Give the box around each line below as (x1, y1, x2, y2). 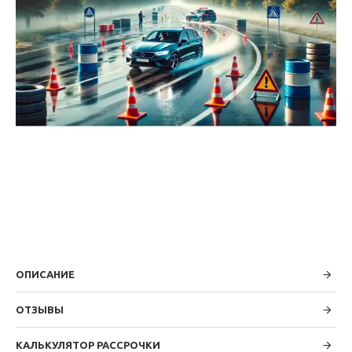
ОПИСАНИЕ (16, 269, 75, 280)
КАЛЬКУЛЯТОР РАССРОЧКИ (16, 339, 160, 350)
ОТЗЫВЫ (16, 304, 64, 315)
